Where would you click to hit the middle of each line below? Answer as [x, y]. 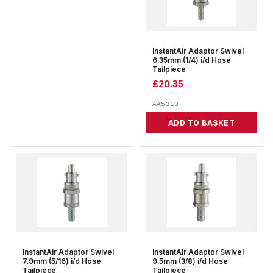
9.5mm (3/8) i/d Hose [190, 262]
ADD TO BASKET [201, 123]
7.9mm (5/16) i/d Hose [62, 262]
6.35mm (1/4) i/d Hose [192, 60]
